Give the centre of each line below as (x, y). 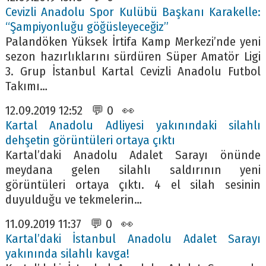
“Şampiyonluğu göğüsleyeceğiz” (87, 27)
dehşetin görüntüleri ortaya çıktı (90, 140)
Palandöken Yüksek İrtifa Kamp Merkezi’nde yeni (133, 42)
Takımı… (26, 86)
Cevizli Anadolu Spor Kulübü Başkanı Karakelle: (133, 12)
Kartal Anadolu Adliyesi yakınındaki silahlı (133, 125)
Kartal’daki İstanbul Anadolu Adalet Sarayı (133, 239)
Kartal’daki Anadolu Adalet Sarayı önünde (133, 155)
